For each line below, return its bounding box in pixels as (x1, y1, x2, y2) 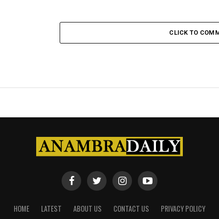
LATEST (41, 203, 62, 214)
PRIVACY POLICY (161, 203, 205, 214)
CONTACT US (113, 203, 149, 214)
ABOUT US (73, 203, 102, 214)
